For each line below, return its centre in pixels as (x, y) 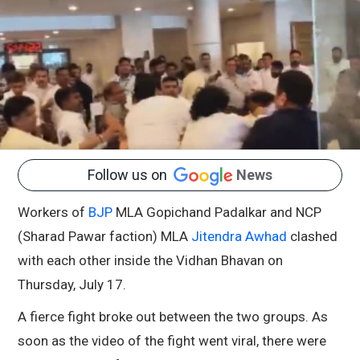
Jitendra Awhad (239, 237)
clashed (312, 237)
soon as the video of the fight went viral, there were (172, 341)
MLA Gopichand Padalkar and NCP (217, 213)
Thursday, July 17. (74, 285)
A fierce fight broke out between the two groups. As (173, 317)
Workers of (53, 213)
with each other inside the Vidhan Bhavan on (150, 261)
